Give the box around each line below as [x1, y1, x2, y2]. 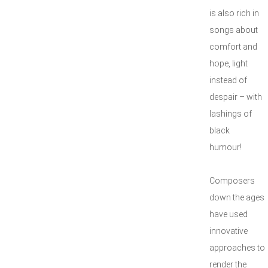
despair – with [209, 92, 262, 102]
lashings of [209, 109, 252, 118]
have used [209, 209, 248, 219]
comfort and [209, 42, 257, 51]
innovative [209, 226, 248, 236]
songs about [209, 25, 258, 35]
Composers [209, 176, 255, 185]
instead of [209, 75, 247, 85]
